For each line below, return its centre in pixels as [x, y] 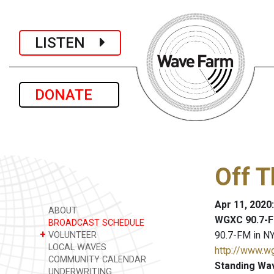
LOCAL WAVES [76, 247]
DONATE [69, 95]
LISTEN [67, 43]
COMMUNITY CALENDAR [96, 260]
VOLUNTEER [71, 235]
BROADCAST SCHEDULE [95, 223]
